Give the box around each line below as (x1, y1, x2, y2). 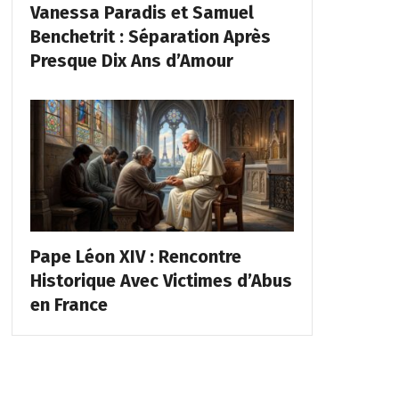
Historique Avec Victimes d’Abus (29, 269, 292, 291)
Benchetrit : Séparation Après (29, 25, 271, 47)
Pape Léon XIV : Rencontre (29, 245, 241, 267)
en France (29, 293, 108, 315)
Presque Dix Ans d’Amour (29, 49, 233, 71)
